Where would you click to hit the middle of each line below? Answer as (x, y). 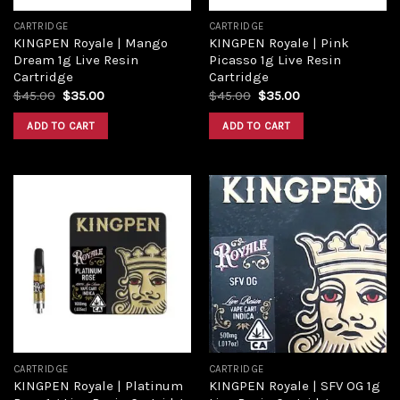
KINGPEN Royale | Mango (90, 43)
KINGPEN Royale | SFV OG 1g (294, 385)
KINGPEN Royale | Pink (279, 43)
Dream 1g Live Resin (75, 60)
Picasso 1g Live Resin (275, 60)
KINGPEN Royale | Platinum (98, 385)
